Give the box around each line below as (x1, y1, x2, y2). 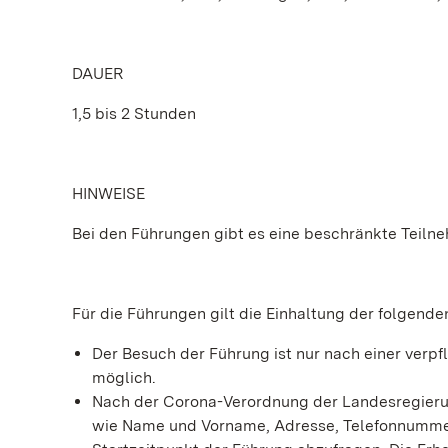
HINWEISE (72, 184, 145, 203)
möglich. (92, 368, 156, 387)
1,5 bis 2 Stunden (72, 104, 196, 123)
